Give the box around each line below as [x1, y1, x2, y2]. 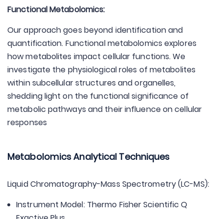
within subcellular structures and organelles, [7, 77, 176, 88]
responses [7, 117, 47, 128]
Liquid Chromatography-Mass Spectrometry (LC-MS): [7, 178, 209, 190]
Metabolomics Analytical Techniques [7, 151, 170, 163]
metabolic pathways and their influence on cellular [7, 104, 202, 115]
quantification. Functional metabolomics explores [7, 38, 197, 49]
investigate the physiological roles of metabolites [7, 64, 196, 75]
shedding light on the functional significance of [7, 90, 189, 102]
